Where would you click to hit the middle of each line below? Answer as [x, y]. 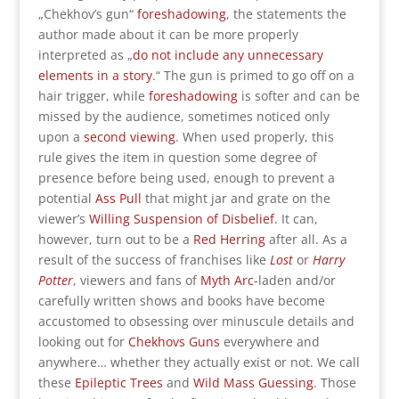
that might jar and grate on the [236, 198]
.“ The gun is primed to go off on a [253, 75]
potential [66, 198]
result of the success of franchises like [154, 259]
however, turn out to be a [115, 239]
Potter [55, 280]
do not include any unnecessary [228, 54]
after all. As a [306, 239]
